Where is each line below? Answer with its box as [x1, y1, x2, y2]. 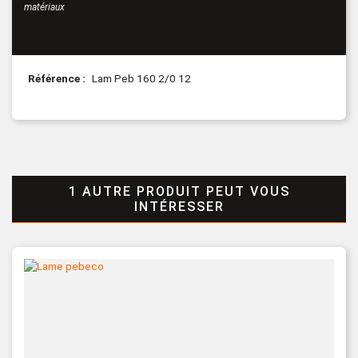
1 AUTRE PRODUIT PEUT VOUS [68, 183, 290, 199]
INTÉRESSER [133, 198, 225, 214]
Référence [28, 71, 82, 85]
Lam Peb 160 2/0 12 [92, 71, 191, 85]
